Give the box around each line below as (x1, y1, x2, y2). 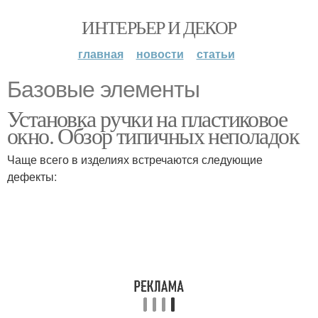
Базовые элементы (7, 77, 199, 102)
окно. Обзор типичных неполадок (7, 120, 299, 150)
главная (77, 45, 124, 62)
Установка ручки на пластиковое (7, 103, 287, 133)
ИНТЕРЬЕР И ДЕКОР (82, 15, 236, 39)
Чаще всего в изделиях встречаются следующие (7, 151, 263, 168)
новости (136, 45, 184, 62)
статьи (196, 45, 235, 62)
